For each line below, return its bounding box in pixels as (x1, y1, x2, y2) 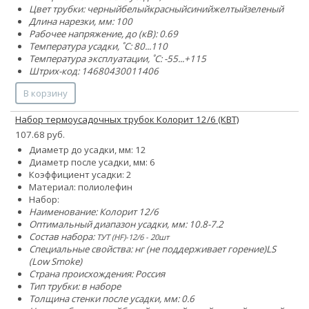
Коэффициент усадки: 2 (29, 168, 132, 181)
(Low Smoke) (29, 255, 82, 268)
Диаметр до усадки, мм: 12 (29, 143, 146, 156)
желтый (212, 2, 246, 15)
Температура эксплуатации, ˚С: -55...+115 (29, 52, 206, 65)
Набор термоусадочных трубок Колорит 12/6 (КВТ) (15, 112, 239, 126)
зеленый (246, 2, 283, 15)
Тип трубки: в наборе (29, 279, 121, 292)
